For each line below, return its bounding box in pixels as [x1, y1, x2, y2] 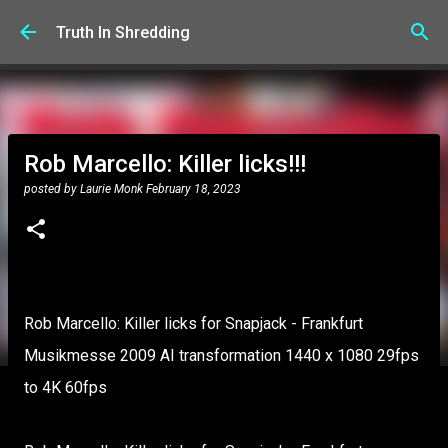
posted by [24, 182, 80, 196]
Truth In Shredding [56, 22, 190, 42]
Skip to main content [153, 15, 295, 34]
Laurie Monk [80, 182, 143, 196]
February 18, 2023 [146, 182, 241, 196]
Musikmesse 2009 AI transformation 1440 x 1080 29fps [24, 346, 419, 365]
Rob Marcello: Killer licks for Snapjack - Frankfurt [24, 314, 363, 333]
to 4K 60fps [24, 378, 107, 397]
